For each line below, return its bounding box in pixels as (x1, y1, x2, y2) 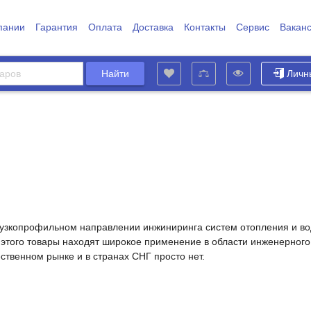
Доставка (132, 22, 174, 33)
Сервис (235, 22, 269, 33)
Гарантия (35, 22, 78, 33)
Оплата (87, 22, 122, 33)
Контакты (183, 22, 226, 33)
